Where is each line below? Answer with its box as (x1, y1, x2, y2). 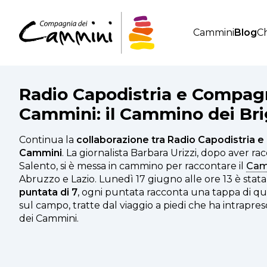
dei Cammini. (19, 213, 79, 224)
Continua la (19, 134, 76, 145)
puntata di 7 (19, 187, 77, 198)
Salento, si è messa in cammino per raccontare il (19, 160, 246, 172)
